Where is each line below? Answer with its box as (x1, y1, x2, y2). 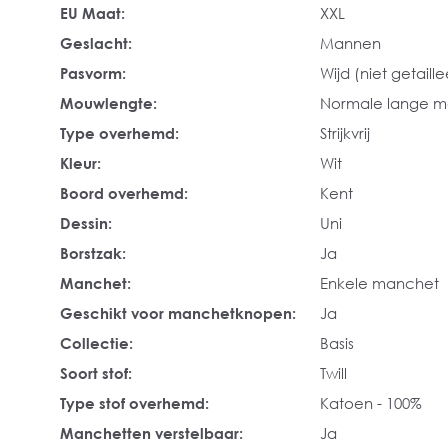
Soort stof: (60, 364, 132, 382)
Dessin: (60, 214, 112, 232)
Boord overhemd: (60, 184, 188, 202)
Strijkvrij (320, 124, 370, 142)
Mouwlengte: (60, 94, 157, 112)
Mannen (320, 34, 381, 52)
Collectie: (60, 334, 133, 352)
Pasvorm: (60, 64, 126, 82)
